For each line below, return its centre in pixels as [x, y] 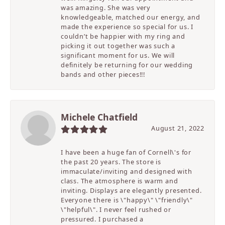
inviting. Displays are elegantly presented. [131, 191]
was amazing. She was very [106, 8]
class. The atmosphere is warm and [120, 181]
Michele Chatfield [99, 117]
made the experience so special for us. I [127, 27]
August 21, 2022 [178, 128]
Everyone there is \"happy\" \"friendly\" [127, 200]
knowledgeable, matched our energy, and [131, 17]
